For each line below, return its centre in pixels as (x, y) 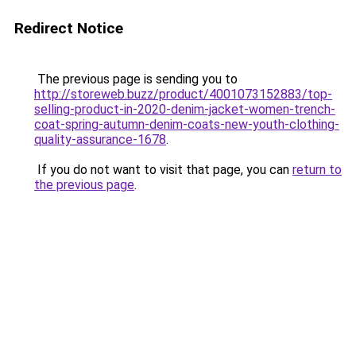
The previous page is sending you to (136, 79)
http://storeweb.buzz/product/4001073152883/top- (183, 94)
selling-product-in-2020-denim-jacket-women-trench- (185, 109)
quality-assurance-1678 (100, 139)
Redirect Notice (69, 28)
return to (317, 170)
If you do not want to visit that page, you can (163, 170)
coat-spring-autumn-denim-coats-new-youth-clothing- (187, 124)
